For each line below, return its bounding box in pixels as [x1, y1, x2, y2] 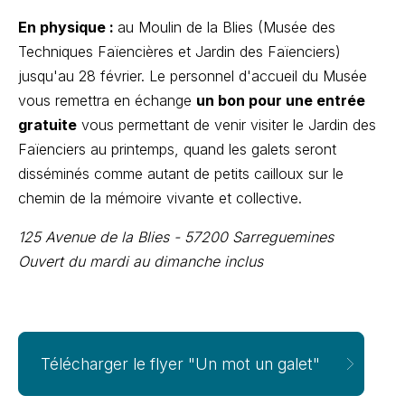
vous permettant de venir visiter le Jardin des [77, 115, 376, 134]
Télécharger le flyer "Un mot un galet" [41, 353, 320, 373]
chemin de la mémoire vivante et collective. [18, 188, 302, 207]
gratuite [18, 115, 77, 134]
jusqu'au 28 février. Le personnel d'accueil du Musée [18, 66, 367, 85]
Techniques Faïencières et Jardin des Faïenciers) [18, 42, 341, 61]
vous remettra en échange [18, 90, 196, 109]
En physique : [18, 17, 118, 36]
